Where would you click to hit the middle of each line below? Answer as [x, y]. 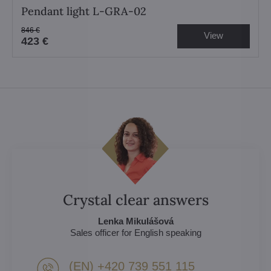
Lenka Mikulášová [135, 221]
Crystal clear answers [135, 200]
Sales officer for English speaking [135, 232]
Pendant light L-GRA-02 [84, 11]
